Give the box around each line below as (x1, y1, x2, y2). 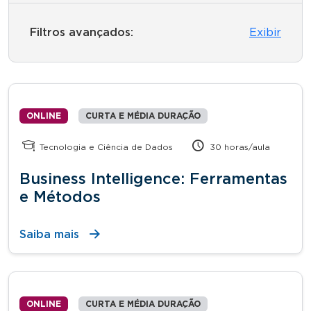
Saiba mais (19, 228, 79, 240)
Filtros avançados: (30, 26, 133, 38)
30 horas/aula (207, 142, 271, 151)
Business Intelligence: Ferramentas (19, 171, 287, 187)
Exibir (249, 26, 281, 38)
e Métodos (19, 189, 101, 205)
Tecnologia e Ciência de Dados (37, 142, 174, 151)
